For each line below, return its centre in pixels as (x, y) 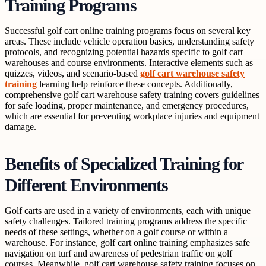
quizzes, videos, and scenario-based (72, 73)
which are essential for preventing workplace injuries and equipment (132, 116)
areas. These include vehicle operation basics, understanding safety (129, 41)
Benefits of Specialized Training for (124, 164)
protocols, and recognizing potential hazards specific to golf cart (124, 52)
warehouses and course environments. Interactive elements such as (129, 62)
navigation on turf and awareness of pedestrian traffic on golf (118, 254)
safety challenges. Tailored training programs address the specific (126, 221)
